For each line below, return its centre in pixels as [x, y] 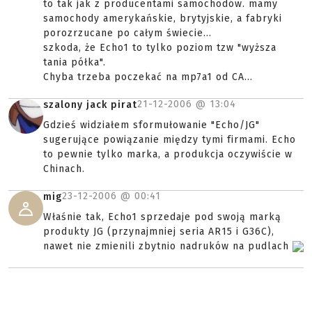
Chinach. [64, 169]
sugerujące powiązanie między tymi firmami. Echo [170, 140]
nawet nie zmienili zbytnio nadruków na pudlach [168, 246]
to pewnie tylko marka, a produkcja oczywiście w [168, 154]
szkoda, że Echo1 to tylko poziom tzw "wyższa [160, 48]
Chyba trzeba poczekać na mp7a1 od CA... [148, 77]
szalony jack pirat [90, 105]
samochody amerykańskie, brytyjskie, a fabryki [163, 18]
